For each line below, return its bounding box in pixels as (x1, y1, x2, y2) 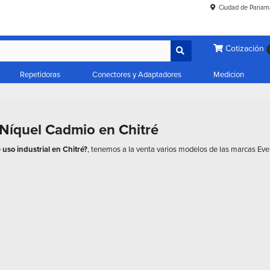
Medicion (213, 70, 244, 80)
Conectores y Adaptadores (92, 70, 181, 80)
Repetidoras (20, 70, 60, 80)
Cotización (222, 43, 266, 54)
